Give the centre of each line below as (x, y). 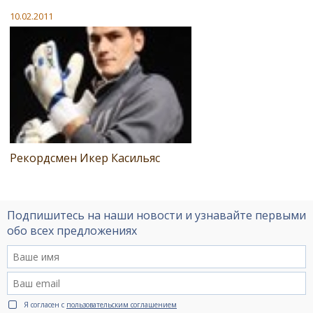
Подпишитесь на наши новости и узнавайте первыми (156, 215)
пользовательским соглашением (122, 304)
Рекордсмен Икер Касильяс (85, 158)
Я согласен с (45, 304)
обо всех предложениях (72, 230)
